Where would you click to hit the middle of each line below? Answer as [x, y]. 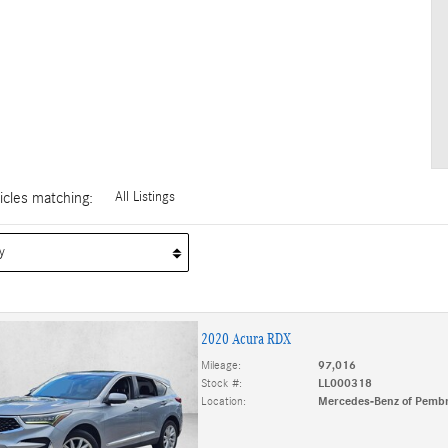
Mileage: [220, 365]
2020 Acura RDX [245, 339]
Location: [223, 401]
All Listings [144, 197]
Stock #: [221, 383]
